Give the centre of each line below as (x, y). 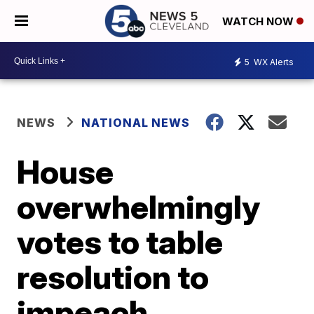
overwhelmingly (139, 207)
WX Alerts (273, 62)
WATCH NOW (259, 22)
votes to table (120, 242)
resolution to (113, 277)
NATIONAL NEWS (136, 123)
